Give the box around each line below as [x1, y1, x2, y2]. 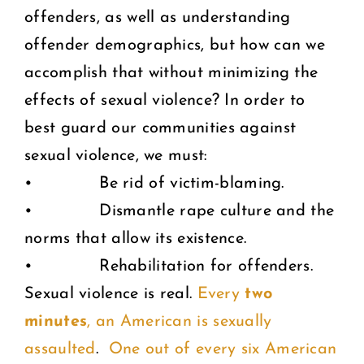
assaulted [24, 340, 96, 357]
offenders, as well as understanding [24, 9, 291, 26]
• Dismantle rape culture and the [24, 202, 335, 219]
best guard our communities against [24, 119, 297, 136]
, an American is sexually [87, 313, 272, 330]
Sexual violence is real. [24, 285, 197, 302]
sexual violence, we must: [24, 147, 208, 164]
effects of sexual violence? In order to [24, 92, 305, 109]
